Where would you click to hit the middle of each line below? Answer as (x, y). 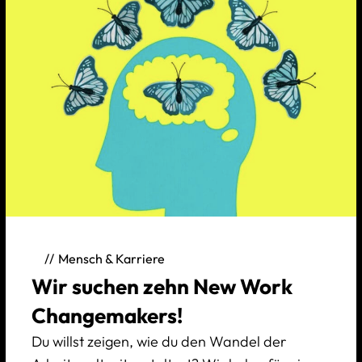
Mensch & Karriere (111, 258)
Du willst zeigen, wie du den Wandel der (158, 341)
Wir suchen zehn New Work (162, 286)
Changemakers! (107, 315)
